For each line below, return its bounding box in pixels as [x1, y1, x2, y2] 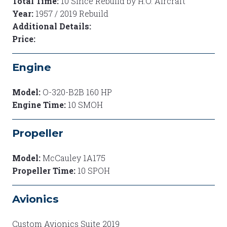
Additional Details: [12, 20, 91, 31]
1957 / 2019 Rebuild [35, 8, 108, 19]
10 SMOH [68, 99, 103, 110]
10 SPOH [78, 165, 110, 176]
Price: [12, 33, 35, 44]
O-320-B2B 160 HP [43, 86, 112, 97]
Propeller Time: [12, 165, 78, 176]
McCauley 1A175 [43, 152, 105, 163]
